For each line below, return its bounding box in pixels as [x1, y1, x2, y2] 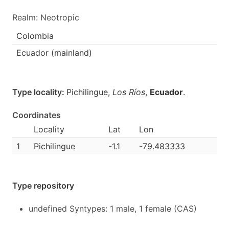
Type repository [12, 180, 74, 191]
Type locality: [12, 87, 66, 97]
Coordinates [12, 110, 61, 120]
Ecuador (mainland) [16, 48, 92, 58]
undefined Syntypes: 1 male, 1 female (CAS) [29, 203, 197, 214]
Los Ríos [112, 87, 145, 97]
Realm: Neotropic [12, 12, 79, 22]
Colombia [16, 31, 54, 41]
